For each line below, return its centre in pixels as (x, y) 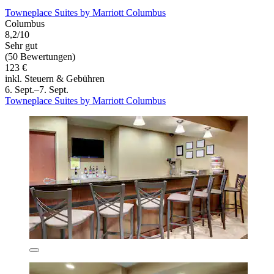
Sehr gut (21, 46)
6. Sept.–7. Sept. (37, 90)
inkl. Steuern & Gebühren (55, 79)
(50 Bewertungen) (40, 57)
